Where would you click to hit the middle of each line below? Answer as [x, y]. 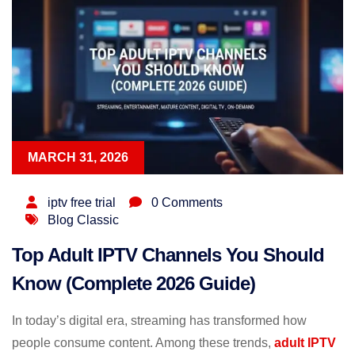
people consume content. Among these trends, [143, 342]
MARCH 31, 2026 [78, 157]
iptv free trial [82, 202]
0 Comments [187, 202]
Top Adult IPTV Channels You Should [168, 254]
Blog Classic [83, 219]
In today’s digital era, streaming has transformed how [159, 320]
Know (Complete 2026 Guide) [134, 283]
